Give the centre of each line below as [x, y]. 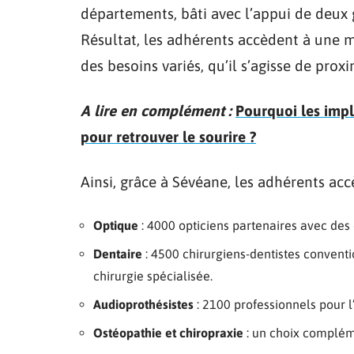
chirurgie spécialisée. [153, 276]
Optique [116, 225]
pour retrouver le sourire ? [168, 137]
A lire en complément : [156, 111]
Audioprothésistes [143, 304]
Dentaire [118, 254]
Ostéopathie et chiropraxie [168, 333]
